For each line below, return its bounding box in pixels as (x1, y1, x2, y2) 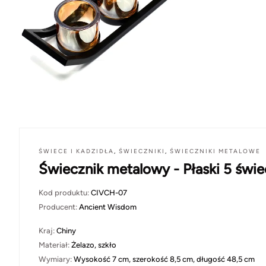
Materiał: (39, 240, 71, 249)
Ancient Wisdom (79, 202, 137, 211)
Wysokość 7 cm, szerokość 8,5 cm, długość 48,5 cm (74, 254, 255, 264)
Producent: (39, 202, 79, 211)
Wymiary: (39, 254, 74, 264)
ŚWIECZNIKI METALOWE (170, 147, 261, 155)
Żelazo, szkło (71, 240, 116, 249)
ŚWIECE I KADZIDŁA (39, 147, 114, 155)
